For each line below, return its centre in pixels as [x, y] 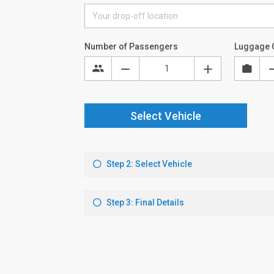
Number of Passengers [131, 46]
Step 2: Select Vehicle [148, 164]
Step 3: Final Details [144, 202]
